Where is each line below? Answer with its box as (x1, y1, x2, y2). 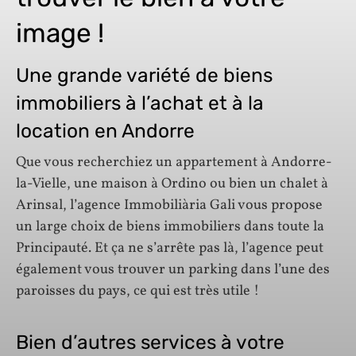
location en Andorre (16, 118, 195, 142)
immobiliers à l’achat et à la (16, 91, 264, 114)
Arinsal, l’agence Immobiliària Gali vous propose (16, 195, 323, 216)
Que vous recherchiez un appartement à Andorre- (16, 153, 332, 173)
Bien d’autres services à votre (16, 330, 284, 354)
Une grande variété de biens (16, 63, 273, 87)
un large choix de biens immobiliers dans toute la (16, 217, 324, 238)
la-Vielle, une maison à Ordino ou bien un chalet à (16, 174, 328, 195)
